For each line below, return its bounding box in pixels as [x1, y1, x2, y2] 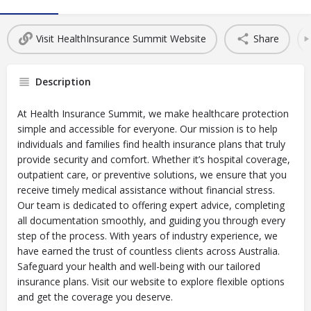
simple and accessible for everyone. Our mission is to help [17, 121, 278, 135]
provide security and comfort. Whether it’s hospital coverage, [17, 152, 290, 166]
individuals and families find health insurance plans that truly [17, 137, 285, 151]
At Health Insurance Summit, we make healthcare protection [17, 106, 289, 120]
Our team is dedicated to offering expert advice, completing [17, 198, 285, 212]
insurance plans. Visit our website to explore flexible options [17, 274, 285, 288]
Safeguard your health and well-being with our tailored [17, 259, 260, 273]
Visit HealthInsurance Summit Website [35, 32, 206, 46]
